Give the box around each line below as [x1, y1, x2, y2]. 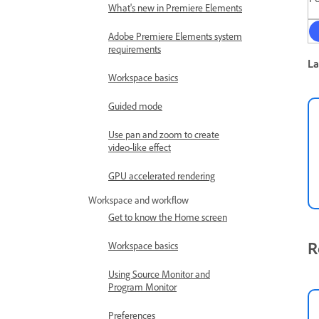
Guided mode [108, 100, 162, 112]
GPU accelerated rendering [108, 169, 215, 182]
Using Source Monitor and [108, 268, 210, 280]
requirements [108, 43, 161, 55]
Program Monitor [108, 281, 177, 293]
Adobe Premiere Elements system [108, 30, 242, 42]
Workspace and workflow [88, 194, 189, 206]
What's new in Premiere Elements [108, 1, 242, 14]
